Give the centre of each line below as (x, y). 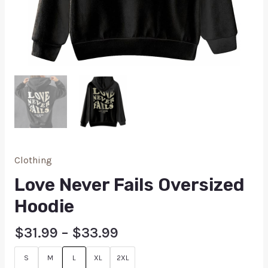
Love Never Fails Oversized (129, 185)
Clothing (33, 160)
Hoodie (44, 207)
